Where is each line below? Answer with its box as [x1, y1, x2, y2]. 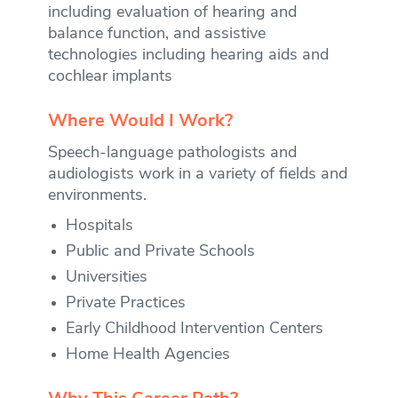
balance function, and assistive [47, 25, 266, 43]
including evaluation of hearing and [47, 4, 297, 21]
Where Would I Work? [47, 112, 233, 131]
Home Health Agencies [65, 346, 230, 363]
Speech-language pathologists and [47, 144, 297, 162]
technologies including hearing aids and [47, 46, 329, 64]
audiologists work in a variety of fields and [47, 165, 347, 183]
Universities [65, 268, 147, 286]
